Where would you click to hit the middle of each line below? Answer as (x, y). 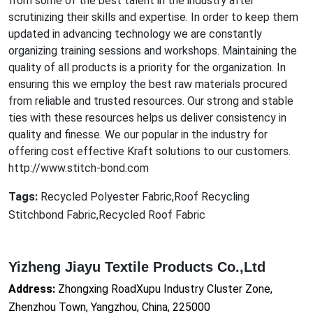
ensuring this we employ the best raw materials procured (148, 84)
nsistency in (257, 117)
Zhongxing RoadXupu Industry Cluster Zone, (165, 289)
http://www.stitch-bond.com (79, 168)
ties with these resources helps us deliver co (118, 117)
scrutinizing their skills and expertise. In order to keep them (153, 17)
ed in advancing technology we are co (129, 34)
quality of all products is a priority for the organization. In (147, 67)
